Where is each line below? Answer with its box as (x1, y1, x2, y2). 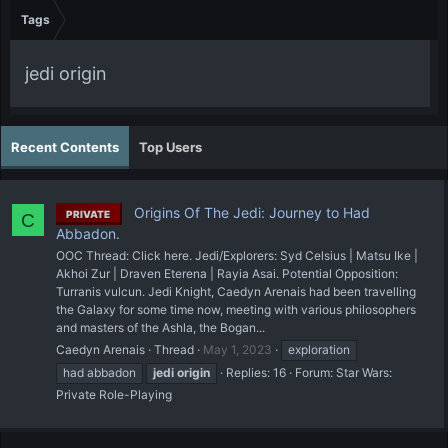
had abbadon (63, 364, 136, 380)
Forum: (295, 364, 336, 380)
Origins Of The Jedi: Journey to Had (130, 203, 370, 221)
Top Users (139, 139, 202, 155)
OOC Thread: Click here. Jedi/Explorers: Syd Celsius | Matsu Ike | (56, 247, 418, 263)
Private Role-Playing (56, 386, 172, 402)
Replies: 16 (226, 364, 286, 380)
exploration (288, 341, 350, 357)
